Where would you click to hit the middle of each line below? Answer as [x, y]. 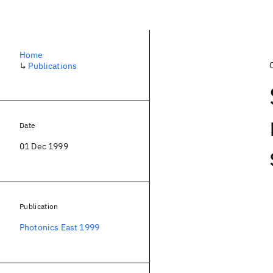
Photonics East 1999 [60, 227]
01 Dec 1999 [44, 146]
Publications [53, 66]
